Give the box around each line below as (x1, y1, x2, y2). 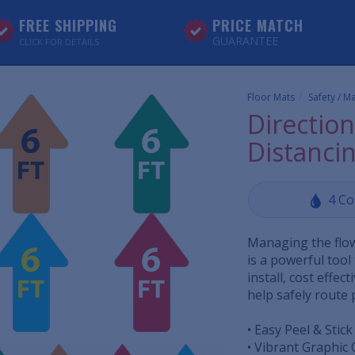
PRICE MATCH (212, 15, 303, 36)
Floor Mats (247, 90, 296, 104)
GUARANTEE (212, 33, 278, 48)
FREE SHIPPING (19, 15, 118, 36)
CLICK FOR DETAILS (19, 36, 100, 48)
